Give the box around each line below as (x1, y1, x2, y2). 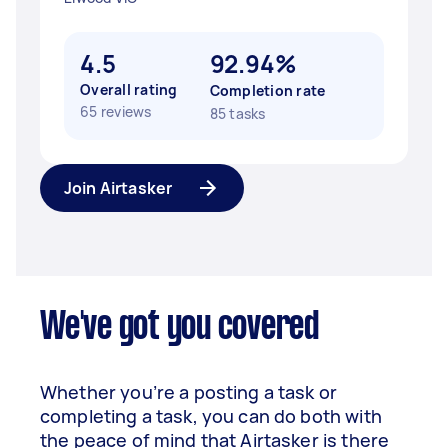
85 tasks (209, 104, 266, 123)
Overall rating (80, 80, 178, 99)
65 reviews (80, 102, 152, 121)
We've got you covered (40, 310, 319, 346)
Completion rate (209, 81, 326, 100)
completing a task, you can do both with (40, 404, 382, 428)
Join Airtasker (64, 177, 173, 199)
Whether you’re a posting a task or (40, 380, 338, 404)
